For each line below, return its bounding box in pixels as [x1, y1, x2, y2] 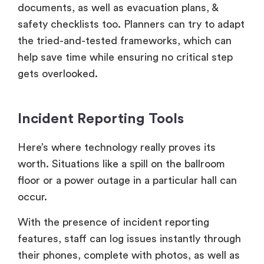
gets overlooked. [18, 68, 98, 80]
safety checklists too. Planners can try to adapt [18, 19, 245, 30]
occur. [18, 192, 50, 203]
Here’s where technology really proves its [18, 142, 216, 153]
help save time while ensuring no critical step [18, 52, 233, 63]
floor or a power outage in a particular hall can [18, 175, 237, 186]
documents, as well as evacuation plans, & [18, 2, 218, 14]
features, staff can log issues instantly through [18, 233, 241, 244]
